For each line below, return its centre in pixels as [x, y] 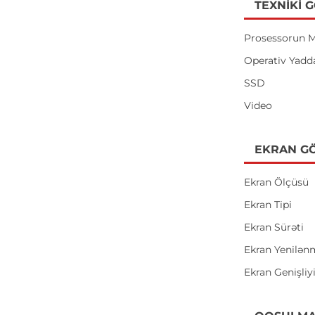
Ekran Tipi [268, 205]
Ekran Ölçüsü [277, 182]
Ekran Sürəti [274, 227]
